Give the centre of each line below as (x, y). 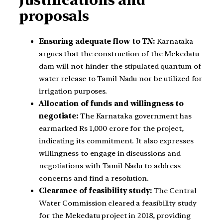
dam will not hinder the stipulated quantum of (120, 66)
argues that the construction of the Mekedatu (119, 54)
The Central (174, 191)
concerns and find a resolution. (94, 178)
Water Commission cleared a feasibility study (118, 203)
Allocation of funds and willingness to (111, 104)
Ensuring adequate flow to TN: (97, 42)
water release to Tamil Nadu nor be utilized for (121, 79)
